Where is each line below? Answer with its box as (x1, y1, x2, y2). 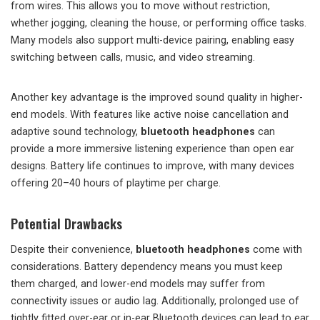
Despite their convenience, (11, 244, 136, 256)
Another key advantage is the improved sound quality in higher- (11, 91, 303, 104)
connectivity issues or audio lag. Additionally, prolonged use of (11, 295, 299, 307)
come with (250, 244, 302, 256)
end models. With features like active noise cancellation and (11, 109, 289, 121)
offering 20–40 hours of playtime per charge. (11, 177, 221, 189)
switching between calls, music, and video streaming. (11, 51, 255, 64)
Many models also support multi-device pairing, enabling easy (11, 34, 294, 46)
